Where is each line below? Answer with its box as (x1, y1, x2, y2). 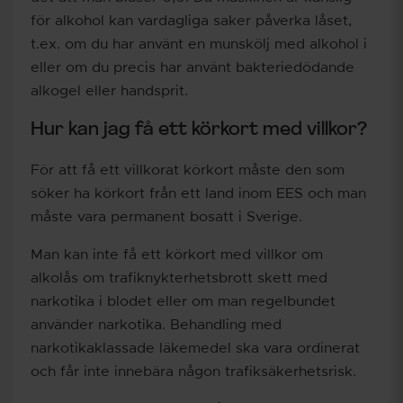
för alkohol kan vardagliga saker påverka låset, (31, 13, 352, 28)
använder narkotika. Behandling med (31, 317, 282, 332)
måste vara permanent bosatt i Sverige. (31, 209, 302, 224)
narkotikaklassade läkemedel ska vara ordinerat (31, 340, 360, 355)
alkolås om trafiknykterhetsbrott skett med (31, 270, 327, 285)
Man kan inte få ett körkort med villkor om (31, 246, 323, 262)
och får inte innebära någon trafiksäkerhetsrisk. (31, 363, 356, 379)
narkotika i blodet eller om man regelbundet (31, 293, 336, 309)
